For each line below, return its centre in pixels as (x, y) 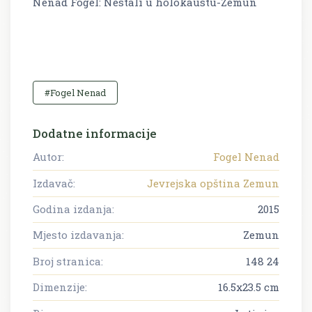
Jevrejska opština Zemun (213, 183)
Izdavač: (54, 183)
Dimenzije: (60, 287)
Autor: (48, 157)
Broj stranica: (68, 261)
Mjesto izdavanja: (78, 235)
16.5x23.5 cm (249, 287)
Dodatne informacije (95, 134)
